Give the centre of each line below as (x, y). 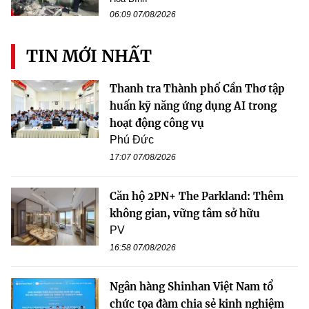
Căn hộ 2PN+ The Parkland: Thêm (197, 196)
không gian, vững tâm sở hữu (185, 213)
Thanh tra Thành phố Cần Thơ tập (197, 88)
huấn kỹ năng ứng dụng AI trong (193, 106)
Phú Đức (132, 139)
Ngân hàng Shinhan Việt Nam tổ (191, 286)
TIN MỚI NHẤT (89, 56)
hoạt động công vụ (157, 123)
